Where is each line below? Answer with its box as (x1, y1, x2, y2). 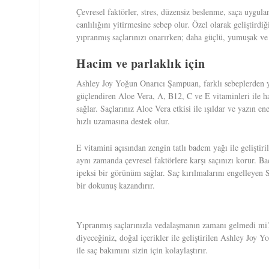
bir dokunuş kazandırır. (76, 179, 156, 191)
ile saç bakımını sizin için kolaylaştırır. (76, 244, 208, 256)
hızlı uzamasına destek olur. (76, 115, 171, 127)
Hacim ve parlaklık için (76, 55, 205, 73)
